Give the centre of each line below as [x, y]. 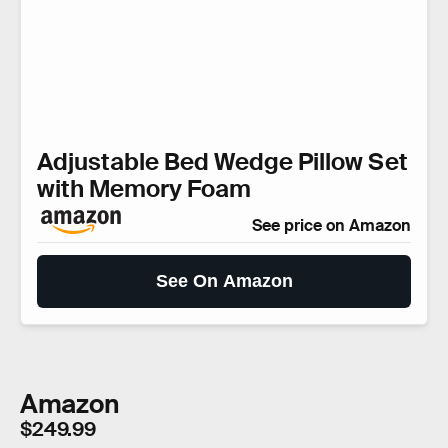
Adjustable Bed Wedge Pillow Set [222, 162]
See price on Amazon [331, 226]
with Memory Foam [144, 189]
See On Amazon [224, 281]
